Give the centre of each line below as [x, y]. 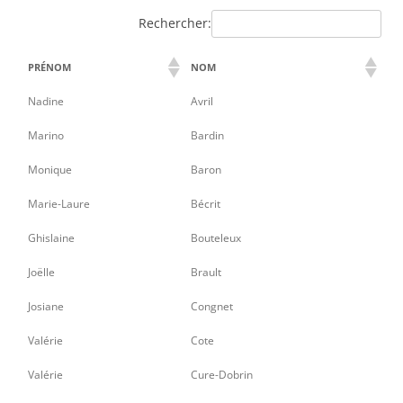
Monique [50, 169]
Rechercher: [175, 23]
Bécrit [206, 203]
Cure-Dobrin [222, 374]
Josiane [46, 306]
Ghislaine [51, 237]
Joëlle [41, 272]
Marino [46, 135]
